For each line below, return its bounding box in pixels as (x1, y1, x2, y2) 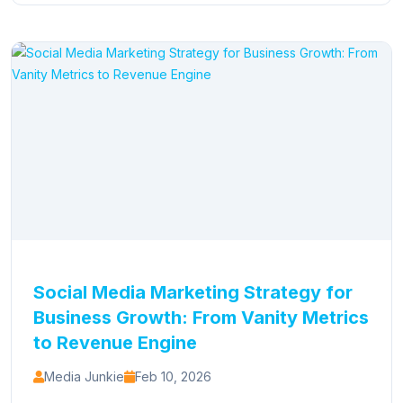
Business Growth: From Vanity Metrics (33, 307, 369, 328)
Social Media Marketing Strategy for (33, 282, 353, 303)
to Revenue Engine (33, 332, 197, 354)
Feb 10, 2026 (135, 369, 211, 384)
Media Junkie (44, 369, 124, 384)
